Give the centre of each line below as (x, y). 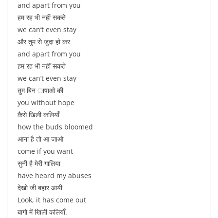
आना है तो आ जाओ (40, 139)
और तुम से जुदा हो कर (44, 42)
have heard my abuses (54, 175)
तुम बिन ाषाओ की (40, 90)
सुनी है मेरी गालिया (39, 163)
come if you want (45, 151)
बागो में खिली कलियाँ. (42, 212)
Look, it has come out (52, 200)
